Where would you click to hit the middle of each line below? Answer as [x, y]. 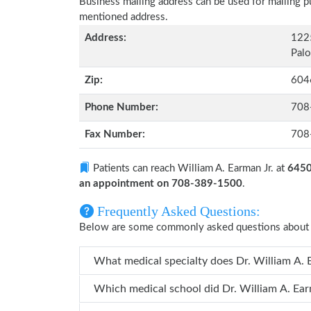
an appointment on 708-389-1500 [161, 184]
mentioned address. [124, 17]
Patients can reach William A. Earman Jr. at [189, 168]
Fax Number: [115, 134]
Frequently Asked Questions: [177, 211]
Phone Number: [121, 107]
